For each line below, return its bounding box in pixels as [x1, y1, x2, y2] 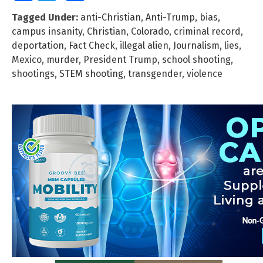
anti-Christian [80, 11, 141, 23]
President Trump [83, 53, 157, 65]
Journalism [173, 39, 220, 51]
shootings [12, 68, 55, 79]
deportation [12, 39, 64, 51]
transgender [128, 68, 182, 79]
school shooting [162, 53, 231, 65]
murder [46, 53, 79, 65]
